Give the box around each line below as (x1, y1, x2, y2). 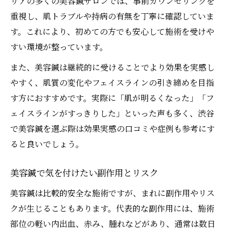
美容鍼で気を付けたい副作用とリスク (10, 168, 158, 180)
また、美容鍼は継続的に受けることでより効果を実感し (10, 61, 215, 74)
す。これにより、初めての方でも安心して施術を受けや (10, 26, 214, 38)
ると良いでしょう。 (10, 138, 84, 150)
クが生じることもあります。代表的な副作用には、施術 (10, 202, 214, 215)
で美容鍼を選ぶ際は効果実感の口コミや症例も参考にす (10, 123, 215, 135)
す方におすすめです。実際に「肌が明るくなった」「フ (10, 92, 214, 104)
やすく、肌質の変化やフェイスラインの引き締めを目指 (10, 77, 214, 89)
